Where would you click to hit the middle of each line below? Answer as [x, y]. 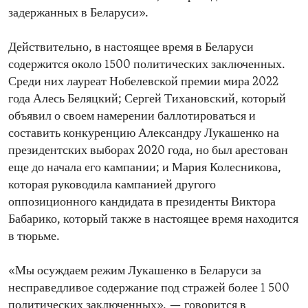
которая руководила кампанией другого [112, 186]
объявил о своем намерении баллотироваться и [132, 117]
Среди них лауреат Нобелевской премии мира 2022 [143, 82]
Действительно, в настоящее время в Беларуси [131, 48]
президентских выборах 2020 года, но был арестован [148, 151]
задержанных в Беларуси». [78, 14]
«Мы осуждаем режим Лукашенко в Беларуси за [135, 272]
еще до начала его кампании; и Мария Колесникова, [145, 168]
